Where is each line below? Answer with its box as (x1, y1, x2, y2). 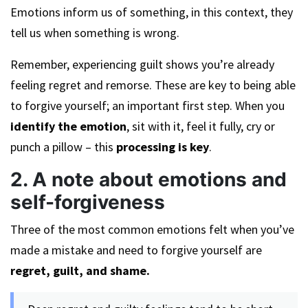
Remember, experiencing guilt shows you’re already (10, 56, 274, 72)
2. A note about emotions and (10, 168, 287, 191)
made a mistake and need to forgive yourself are (10, 242, 262, 258)
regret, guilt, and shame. (10, 263, 150, 278)
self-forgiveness (10, 190, 165, 214)
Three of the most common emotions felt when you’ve (10, 221, 294, 237)
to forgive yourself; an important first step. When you (10, 98, 285, 113)
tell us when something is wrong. (10, 25, 179, 41)
